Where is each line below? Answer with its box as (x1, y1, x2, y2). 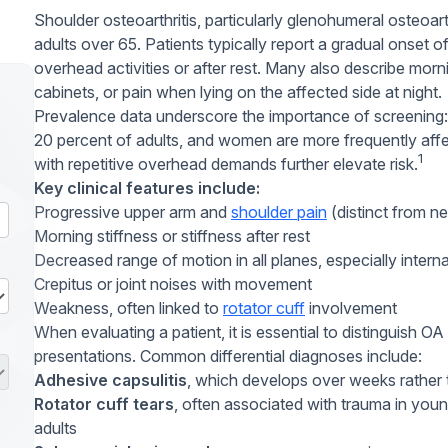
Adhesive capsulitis (34, 370, 187, 390)
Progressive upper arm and (34, 202, 231, 222)
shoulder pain (231, 202, 327, 222)
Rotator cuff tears (34, 394, 174, 414)
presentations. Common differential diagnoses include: (34, 346, 422, 366)
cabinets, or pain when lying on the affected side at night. (34, 82, 442, 102)
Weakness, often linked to (34, 298, 223, 318)
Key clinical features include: (34, 178, 260, 198)
